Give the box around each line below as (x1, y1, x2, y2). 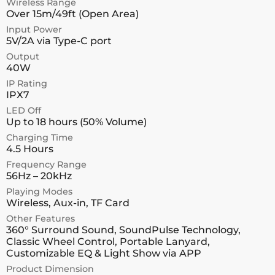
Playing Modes (6, 186, 72, 197)
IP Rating (6, 78, 47, 89)
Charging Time (6, 132, 73, 143)
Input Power (6, 24, 62, 35)
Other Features (6, 213, 75, 224)
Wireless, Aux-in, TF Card (6, 197, 130, 209)
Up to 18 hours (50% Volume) (6, 116, 147, 128)
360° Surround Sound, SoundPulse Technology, (6, 224, 241, 236)
